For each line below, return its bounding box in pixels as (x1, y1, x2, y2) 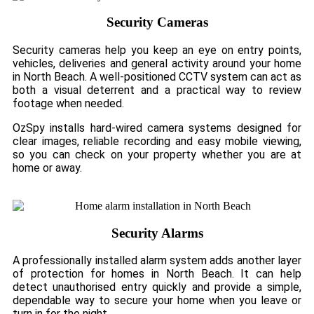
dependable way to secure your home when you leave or (13, 294, 301, 308)
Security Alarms (111, 225, 203, 240)
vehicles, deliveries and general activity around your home (13, 56, 301, 70)
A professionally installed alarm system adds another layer (13, 254, 301, 268)
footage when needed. (13, 96, 124, 110)
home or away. (13, 161, 82, 175)
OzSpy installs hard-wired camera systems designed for (13, 121, 301, 135)
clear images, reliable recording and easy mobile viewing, (13, 134, 301, 148)
